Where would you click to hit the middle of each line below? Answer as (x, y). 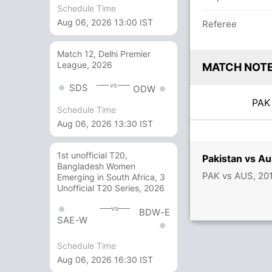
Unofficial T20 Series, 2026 (111, 188)
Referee (219, 24)
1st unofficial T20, (92, 155)
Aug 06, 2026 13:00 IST (105, 22)
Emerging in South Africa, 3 (111, 177)
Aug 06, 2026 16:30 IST (105, 259)
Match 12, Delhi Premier (104, 54)
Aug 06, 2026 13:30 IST (105, 124)
